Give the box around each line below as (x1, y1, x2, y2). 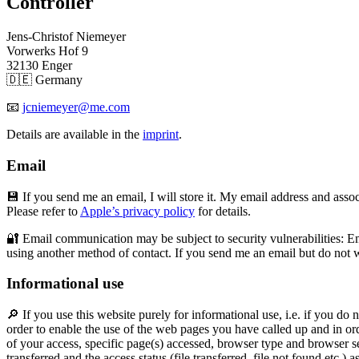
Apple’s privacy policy (80, 204, 195, 218)
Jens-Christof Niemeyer (6, 30, 126, 44)
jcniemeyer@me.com (22, 100, 130, 115)
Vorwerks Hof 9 (6, 44, 88, 58)
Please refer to (6, 204, 80, 218)
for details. (195, 204, 251, 218)
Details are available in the (6, 127, 143, 142)
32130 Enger (6, 58, 72, 73)
